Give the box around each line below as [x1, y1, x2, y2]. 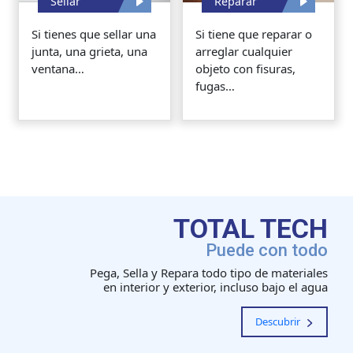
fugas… [195, 78, 235, 95]
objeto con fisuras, [195, 61, 295, 77]
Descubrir [255, 314, 303, 329]
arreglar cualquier [195, 43, 292, 60]
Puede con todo [206, 240, 328, 261]
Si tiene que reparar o [195, 26, 312, 43]
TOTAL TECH [173, 213, 328, 245]
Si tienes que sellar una [31, 26, 156, 43]
